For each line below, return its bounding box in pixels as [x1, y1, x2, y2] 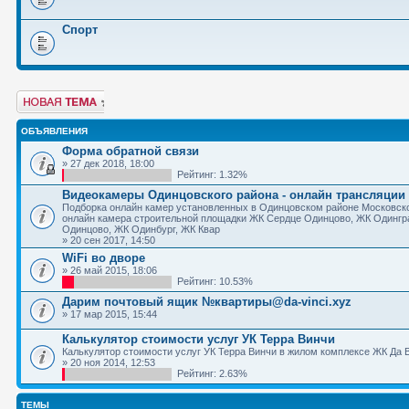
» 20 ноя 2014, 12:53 [62, 357, 155, 368]
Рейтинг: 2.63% [172, 368, 247, 379]
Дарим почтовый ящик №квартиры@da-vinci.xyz [62, 295, 351, 309]
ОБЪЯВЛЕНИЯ [21, 126, 88, 136]
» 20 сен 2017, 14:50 [62, 235, 155, 246]
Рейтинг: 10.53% [172, 276, 253, 287]
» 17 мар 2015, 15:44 [62, 309, 157, 320]
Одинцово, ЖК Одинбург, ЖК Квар [62, 224, 220, 235]
